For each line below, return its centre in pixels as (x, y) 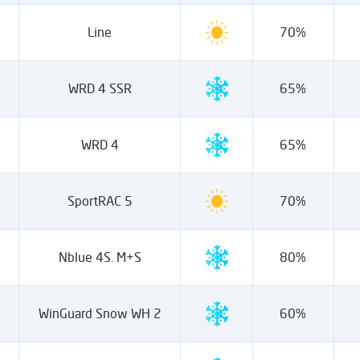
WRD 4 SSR (100, 88)
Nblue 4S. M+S (100, 257)
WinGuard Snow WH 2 (100, 313)
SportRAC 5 (100, 201)
